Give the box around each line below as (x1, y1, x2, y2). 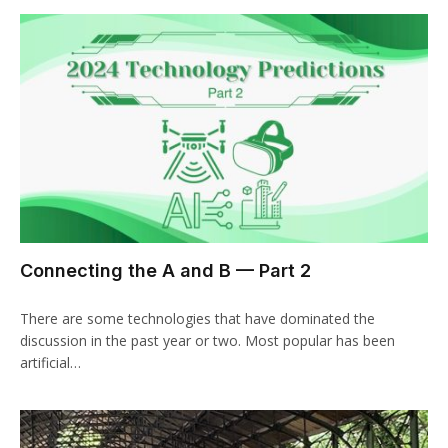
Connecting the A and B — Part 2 (20, 260, 311, 281)
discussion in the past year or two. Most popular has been (20, 331, 395, 350)
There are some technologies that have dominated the (20, 309, 375, 328)
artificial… (20, 353, 81, 372)
